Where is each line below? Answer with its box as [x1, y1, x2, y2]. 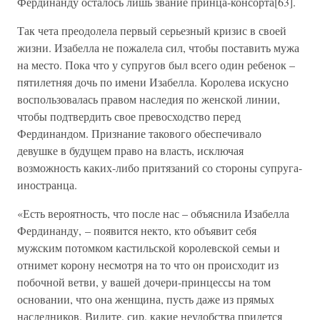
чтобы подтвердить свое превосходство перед [17, 109, 241, 124]
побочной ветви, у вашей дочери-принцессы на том [17, 274, 271, 289]
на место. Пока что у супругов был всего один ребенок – [17, 57, 295, 72]
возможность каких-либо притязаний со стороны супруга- [17, 160, 302, 175]
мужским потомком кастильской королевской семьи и [17, 240, 280, 255]
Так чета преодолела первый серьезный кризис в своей [17, 23, 286, 38]
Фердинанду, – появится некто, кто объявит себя [17, 223, 256, 238]
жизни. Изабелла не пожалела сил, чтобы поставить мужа [17, 40, 299, 55]
